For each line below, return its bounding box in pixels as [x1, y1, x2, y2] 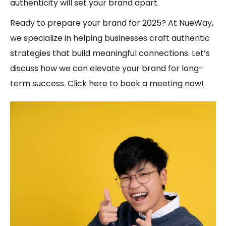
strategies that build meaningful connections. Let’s [10, 47, 210, 59]
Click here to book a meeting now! [66, 78, 204, 89]
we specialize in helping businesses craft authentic [10, 32, 210, 44]
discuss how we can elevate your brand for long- [10, 63, 203, 74]
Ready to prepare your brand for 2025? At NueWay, [10, 17, 213, 29]
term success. [10, 78, 66, 89]
